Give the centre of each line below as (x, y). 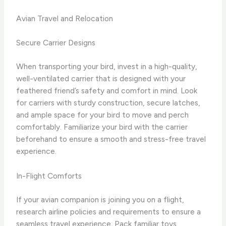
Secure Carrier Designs (56, 42)
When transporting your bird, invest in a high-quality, (107, 66)
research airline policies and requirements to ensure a (109, 211)
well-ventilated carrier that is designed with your (101, 78)
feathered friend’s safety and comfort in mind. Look (107, 90)
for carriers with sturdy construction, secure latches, (108, 102)
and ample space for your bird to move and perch (103, 115)
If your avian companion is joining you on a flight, (100, 199)
